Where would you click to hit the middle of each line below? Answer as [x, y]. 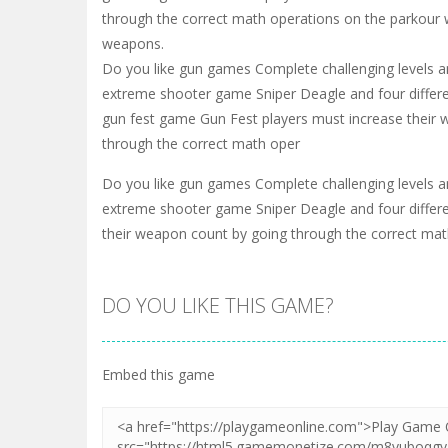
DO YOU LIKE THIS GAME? [218, 305]
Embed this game [158, 374]
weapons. [133, 43]
